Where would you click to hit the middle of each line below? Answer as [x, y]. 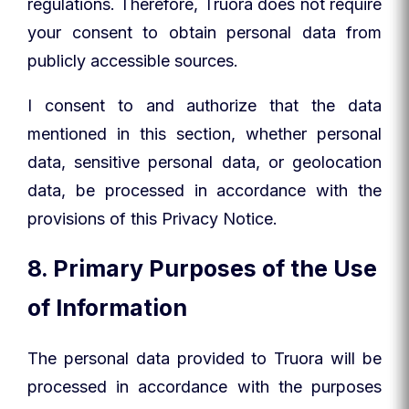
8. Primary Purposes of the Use [202, 268]
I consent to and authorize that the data [204, 105]
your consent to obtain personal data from [204, 32]
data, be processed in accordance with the [204, 190]
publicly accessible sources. [133, 61]
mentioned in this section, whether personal [204, 134]
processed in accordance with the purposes [204, 387]
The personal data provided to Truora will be [204, 358]
